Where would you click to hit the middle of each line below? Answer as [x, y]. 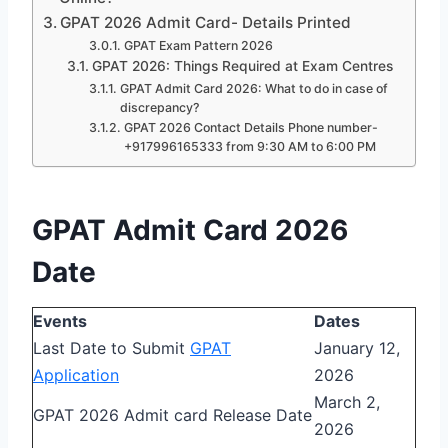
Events [60, 320]
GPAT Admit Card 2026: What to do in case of [253, 88]
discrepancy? [159, 107]
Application [76, 374]
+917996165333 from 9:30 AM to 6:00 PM [249, 146]
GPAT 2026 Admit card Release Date [172, 414]
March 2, [347, 401]
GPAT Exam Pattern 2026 [198, 45]
